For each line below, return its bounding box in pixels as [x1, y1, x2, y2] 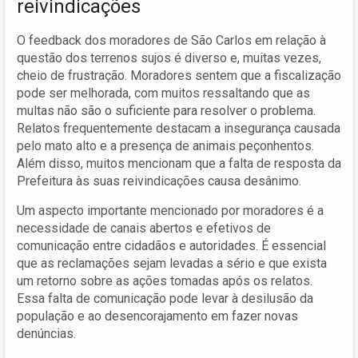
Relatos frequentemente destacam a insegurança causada [17, 120, 340, 136]
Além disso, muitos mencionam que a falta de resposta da [17, 155, 341, 171]
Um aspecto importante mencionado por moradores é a [17, 202, 324, 218]
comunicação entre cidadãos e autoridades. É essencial [17, 237, 326, 253]
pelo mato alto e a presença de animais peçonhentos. [17, 137, 314, 153]
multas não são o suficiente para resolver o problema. [17, 102, 316, 118]
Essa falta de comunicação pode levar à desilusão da [17, 290, 313, 306]
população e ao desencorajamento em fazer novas [17, 308, 298, 324]
